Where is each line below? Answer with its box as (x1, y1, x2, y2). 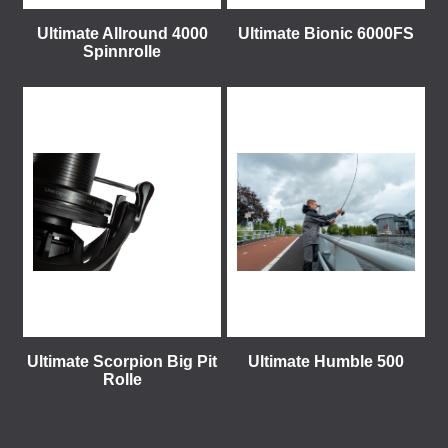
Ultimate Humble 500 (248, 353, 404, 370)
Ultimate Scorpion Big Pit (27, 353, 217, 370)
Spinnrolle (83, 43, 161, 60)
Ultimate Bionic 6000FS (238, 25, 414, 42)
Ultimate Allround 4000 (36, 25, 208, 42)
